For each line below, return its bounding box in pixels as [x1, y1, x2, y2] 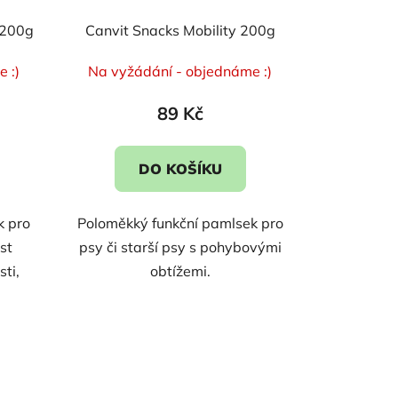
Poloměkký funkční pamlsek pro [76, 213, 283, 232]
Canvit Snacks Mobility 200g [84, 20, 275, 39]
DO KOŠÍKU [138, 159, 222, 178]
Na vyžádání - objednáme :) [88, 61, 273, 80]
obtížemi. [149, 261, 211, 280]
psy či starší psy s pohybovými [78, 237, 282, 256]
